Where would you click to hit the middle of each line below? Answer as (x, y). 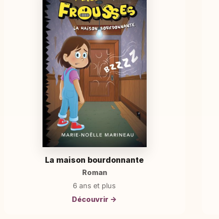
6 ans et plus (95, 186)
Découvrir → (95, 199)
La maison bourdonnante (95, 160)
